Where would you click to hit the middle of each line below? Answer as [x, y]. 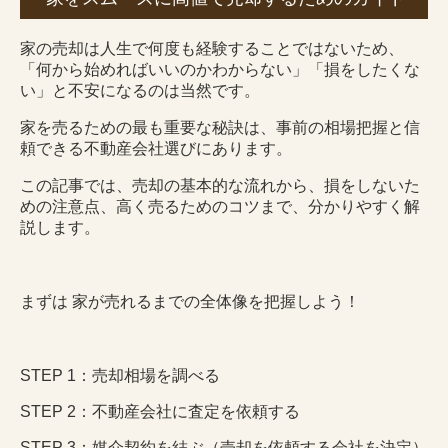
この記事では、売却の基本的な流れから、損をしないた [220, 186]
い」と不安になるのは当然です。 [140, 91]
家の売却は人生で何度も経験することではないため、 [212, 49]
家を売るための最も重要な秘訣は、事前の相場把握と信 [220, 128]
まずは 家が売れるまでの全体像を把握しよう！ [190, 302]
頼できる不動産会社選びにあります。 [156, 149]
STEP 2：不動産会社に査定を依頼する [160, 412]
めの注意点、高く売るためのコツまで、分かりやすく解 [220, 207]
